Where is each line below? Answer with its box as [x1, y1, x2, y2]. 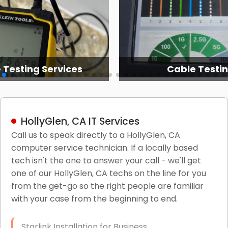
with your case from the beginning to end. [11, 192, 178, 205]
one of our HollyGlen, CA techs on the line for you [11, 167, 206, 179]
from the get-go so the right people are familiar [11, 180, 204, 192]
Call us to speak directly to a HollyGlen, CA [11, 129, 180, 141]
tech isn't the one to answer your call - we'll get [11, 154, 201, 166]
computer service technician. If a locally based [11, 141, 198, 154]
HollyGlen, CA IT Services [20, 114, 139, 128]
